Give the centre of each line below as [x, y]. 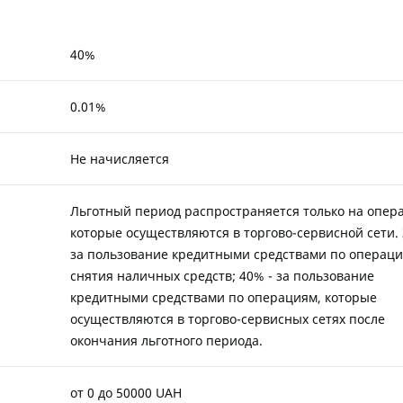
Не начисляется [120, 158]
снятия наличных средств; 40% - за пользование [223, 275]
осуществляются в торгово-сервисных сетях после [228, 318]
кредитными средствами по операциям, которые [224, 297]
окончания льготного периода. [167, 340]
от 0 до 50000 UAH [126, 392]
